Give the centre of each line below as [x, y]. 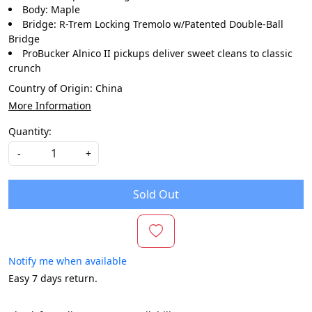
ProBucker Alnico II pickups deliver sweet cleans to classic [157, 54]
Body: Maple [51, 10]
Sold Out [156, 195]
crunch [25, 68]
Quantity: [30, 132]
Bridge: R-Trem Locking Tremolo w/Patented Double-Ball [153, 24]
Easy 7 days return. [53, 279]
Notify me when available [68, 261]
